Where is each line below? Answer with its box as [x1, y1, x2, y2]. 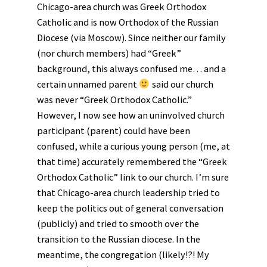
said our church [150, 78, 213, 91]
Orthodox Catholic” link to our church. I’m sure [37, 171, 229, 184]
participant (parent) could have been [37, 125, 190, 137]
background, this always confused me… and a [37, 63, 226, 75]
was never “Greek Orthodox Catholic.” [37, 94, 192, 106]
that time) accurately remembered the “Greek [37, 156, 227, 168]
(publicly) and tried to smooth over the [37, 218, 199, 230]
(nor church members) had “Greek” [37, 47, 181, 60]
